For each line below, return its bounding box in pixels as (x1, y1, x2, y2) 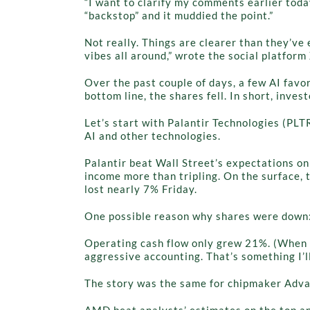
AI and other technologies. (84, 129, 221, 142)
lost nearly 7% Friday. (84, 182, 197, 195)
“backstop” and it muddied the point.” (84, 8, 273, 21)
